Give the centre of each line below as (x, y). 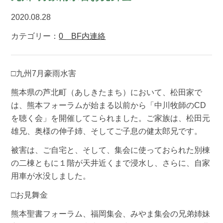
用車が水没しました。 (51, 176)
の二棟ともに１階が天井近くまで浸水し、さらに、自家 (111, 163)
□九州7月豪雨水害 (44, 73)
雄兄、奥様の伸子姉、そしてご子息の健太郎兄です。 (107, 131)
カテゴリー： (35, 36)
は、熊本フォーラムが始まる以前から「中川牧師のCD (109, 105)
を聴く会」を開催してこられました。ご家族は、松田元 (111, 118)
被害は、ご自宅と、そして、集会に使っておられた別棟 (111, 150)
